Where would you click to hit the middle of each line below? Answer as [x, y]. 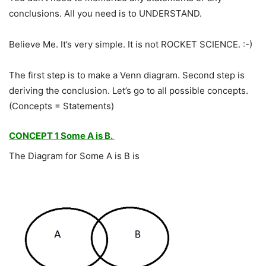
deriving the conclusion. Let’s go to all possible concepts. [129, 91]
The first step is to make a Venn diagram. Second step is [127, 75]
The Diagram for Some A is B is [74, 156]
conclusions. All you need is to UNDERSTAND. [105, 14]
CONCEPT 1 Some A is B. [62, 136]
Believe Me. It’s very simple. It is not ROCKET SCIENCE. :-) [131, 45]
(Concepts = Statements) [61, 106]
